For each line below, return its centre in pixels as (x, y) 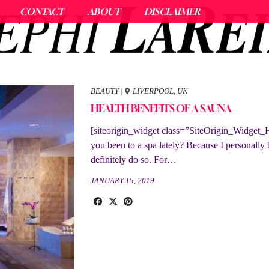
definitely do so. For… (134, 159)
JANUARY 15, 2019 (123, 180)
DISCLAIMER (172, 11)
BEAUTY (105, 91)
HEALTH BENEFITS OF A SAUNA (161, 108)
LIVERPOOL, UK (161, 91)
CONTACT (42, 11)
